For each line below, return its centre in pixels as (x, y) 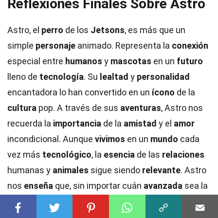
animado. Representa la (124, 45)
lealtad (114, 77)
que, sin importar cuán (98, 186)
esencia (119, 154)
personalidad (163, 77)
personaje (55, 45)
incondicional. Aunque (51, 139)
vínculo (78, 201)
